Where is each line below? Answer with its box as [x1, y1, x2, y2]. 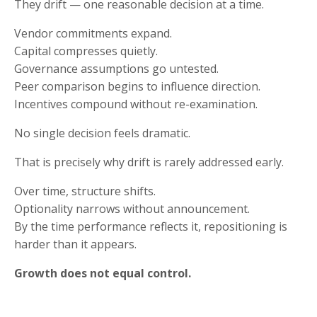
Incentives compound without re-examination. [14, 96, 258, 112]
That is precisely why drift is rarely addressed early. [14, 154, 284, 170]
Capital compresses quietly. [14, 43, 158, 59]
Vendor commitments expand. [14, 25, 172, 41]
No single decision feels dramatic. [14, 125, 190, 141]
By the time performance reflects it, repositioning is [14, 219, 287, 234]
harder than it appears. [14, 236, 137, 252]
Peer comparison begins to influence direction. [14, 79, 260, 94]
